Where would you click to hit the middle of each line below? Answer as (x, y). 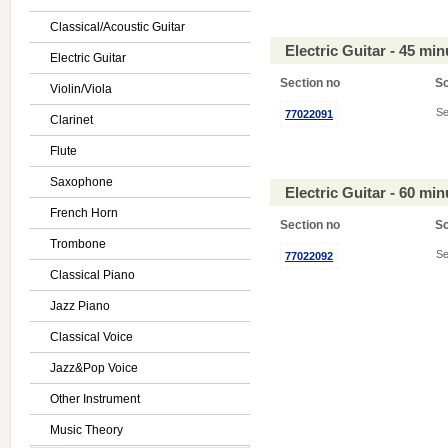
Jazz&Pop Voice (94, 368)
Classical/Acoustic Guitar (117, 27)
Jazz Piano (80, 306)
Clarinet (71, 120)
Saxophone (81, 182)
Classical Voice (91, 337)
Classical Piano (92, 275)
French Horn (84, 213)
